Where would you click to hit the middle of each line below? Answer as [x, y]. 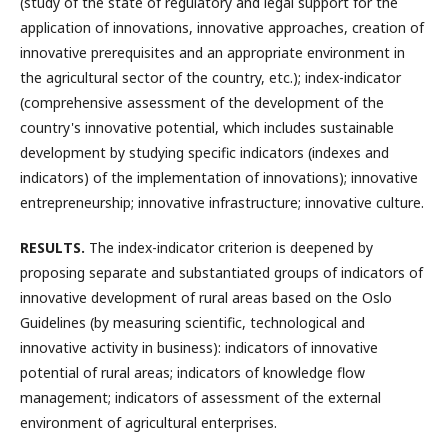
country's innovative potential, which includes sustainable [207, 127]
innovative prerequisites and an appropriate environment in [212, 52]
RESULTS [50, 247]
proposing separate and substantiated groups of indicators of [221, 272]
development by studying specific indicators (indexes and [204, 152]
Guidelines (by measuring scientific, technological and [192, 322]
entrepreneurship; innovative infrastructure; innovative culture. [222, 202]
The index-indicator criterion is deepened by [229, 247]
